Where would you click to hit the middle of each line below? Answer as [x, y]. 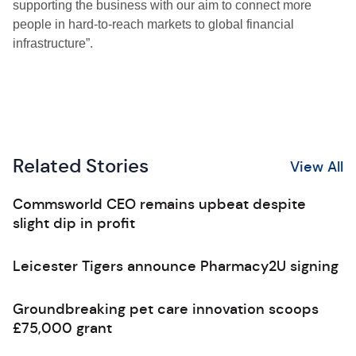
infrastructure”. [53, 43]
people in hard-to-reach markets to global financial [153, 24]
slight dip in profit [74, 223]
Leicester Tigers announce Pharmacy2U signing [176, 266]
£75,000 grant [62, 328]
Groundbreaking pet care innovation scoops [166, 309]
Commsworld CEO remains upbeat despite [159, 204]
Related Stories [81, 166]
